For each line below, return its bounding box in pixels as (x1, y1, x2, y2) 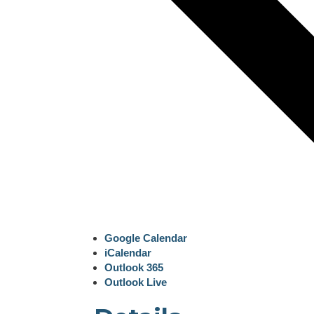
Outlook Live (104, 275, 168, 288)
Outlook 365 (104, 261, 164, 273)
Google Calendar (104, 231, 188, 244)
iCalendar (104, 246, 152, 259)
